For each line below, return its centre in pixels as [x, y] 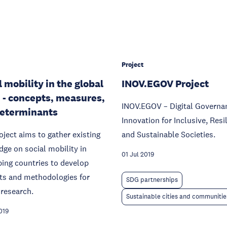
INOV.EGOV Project [165, 84]
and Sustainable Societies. [168, 134]
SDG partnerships [152, 180]
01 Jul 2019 [138, 155]
